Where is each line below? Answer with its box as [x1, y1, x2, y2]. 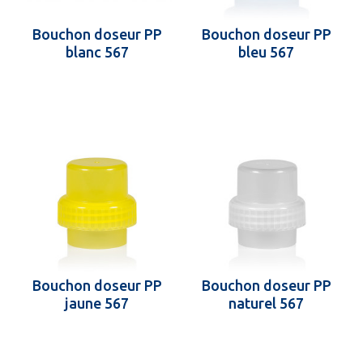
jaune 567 [65, 295, 129, 311]
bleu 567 [238, 44, 294, 60]
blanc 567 [65, 44, 129, 60]
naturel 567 [228, 295, 304, 311]
